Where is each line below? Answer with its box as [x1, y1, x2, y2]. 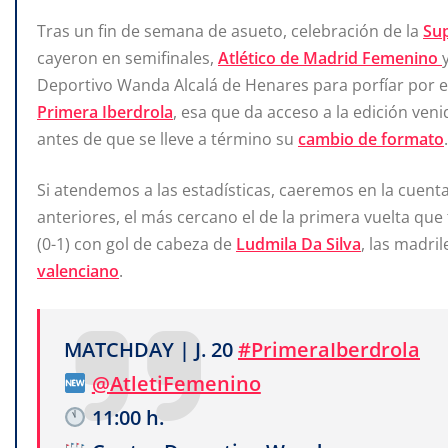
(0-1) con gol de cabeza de [37, 233, 236, 256]
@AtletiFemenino [91, 370, 261, 398]
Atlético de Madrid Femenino [218, 47, 442, 70]
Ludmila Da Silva [236, 233, 361, 256]
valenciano [37, 260, 119, 283]
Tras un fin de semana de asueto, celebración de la [37, 20, 423, 43]
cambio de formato [298, 128, 444, 151]
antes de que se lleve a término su [37, 128, 298, 151]
